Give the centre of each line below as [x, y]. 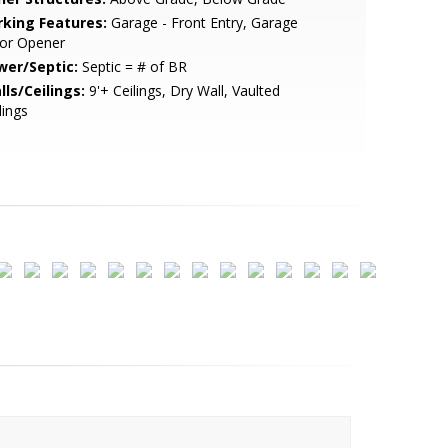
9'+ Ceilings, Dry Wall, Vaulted [182, 90]
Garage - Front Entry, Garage [202, 22]
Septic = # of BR [132, 66]
